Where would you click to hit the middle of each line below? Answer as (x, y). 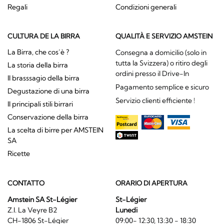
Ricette (19, 154)
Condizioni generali (146, 7)
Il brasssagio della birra (43, 78)
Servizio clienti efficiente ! (155, 101)
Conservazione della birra (48, 117)
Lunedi (126, 210)
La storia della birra (38, 65)
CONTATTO (26, 183)
